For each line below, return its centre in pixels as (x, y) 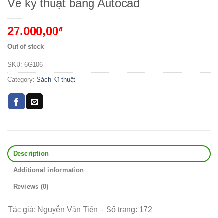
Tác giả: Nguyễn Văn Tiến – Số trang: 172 (80, 210)
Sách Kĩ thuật (56, 80)
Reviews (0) (31, 187)
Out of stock (26, 47)
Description (31, 154)
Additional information (48, 170)
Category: (22, 80)
